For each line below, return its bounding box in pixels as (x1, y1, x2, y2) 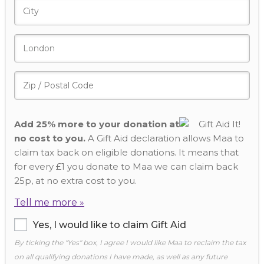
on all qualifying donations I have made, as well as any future (14, 252, 227, 261)
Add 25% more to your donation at (14, 118, 179, 130)
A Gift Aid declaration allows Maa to (85, 133, 244, 144)
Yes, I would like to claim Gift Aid (33, 219, 186, 230)
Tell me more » (14, 197, 84, 208)
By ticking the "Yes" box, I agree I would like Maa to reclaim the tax (14, 238, 246, 247)
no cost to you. (14, 133, 85, 144)
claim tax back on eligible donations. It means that (14, 147, 239, 158)
